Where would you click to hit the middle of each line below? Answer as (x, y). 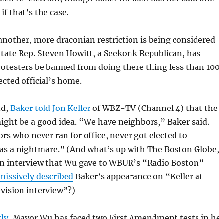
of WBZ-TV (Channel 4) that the (154, 108)
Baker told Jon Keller (50, 108)
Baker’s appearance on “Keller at (138, 176)
